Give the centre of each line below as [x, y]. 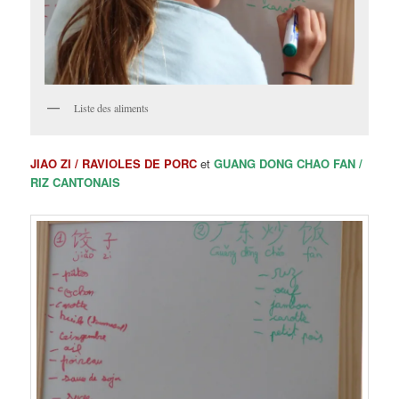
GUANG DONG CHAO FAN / [289, 163]
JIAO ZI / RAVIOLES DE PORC [114, 163]
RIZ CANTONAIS [76, 182]
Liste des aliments [112, 107]
